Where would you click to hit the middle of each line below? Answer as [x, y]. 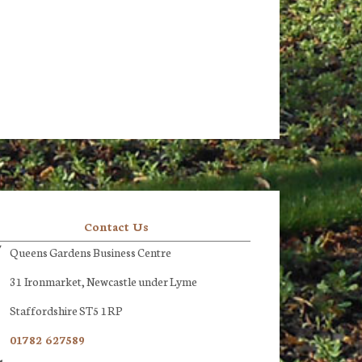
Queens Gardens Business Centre [91, 252]
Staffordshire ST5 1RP [66, 310]
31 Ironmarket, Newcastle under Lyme [104, 281]
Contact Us [116, 226]
